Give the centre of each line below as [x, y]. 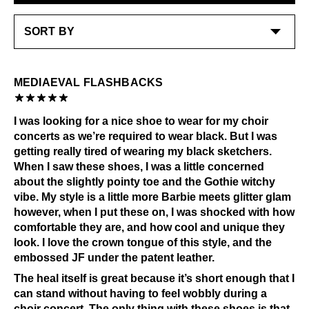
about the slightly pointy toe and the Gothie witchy [144, 182]
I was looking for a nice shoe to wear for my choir [141, 121]
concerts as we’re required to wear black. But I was [146, 136]
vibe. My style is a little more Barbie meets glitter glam [152, 197]
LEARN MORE [66, 17]
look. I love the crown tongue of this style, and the [143, 242]
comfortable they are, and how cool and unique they [149, 227]
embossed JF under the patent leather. [114, 258]
